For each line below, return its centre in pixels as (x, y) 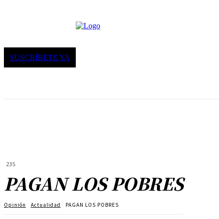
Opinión (15, 205)
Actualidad (46, 205)
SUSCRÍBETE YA (40, 57)
